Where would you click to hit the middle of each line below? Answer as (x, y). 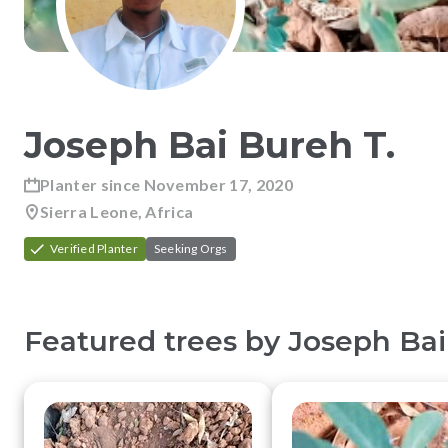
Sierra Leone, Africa (117, 211)
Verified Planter (94, 248)
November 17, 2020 (218, 184)
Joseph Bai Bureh (188, 145)
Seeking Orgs (190, 248)
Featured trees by (156, 341)
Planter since (90, 184)
